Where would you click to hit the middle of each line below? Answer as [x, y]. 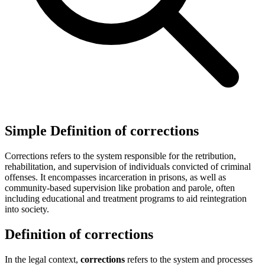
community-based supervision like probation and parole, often [120, 188]
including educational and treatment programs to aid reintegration [126, 198]
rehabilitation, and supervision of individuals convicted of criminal [128, 166]
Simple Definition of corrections [102, 130]
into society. [27, 209]
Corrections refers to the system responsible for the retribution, [120, 156]
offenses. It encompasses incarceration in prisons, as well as [115, 177]
